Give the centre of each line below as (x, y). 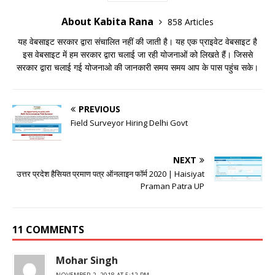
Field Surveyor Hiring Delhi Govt (129, 122)
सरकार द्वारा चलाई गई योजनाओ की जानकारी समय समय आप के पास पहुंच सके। (137, 67)
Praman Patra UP (172, 186)
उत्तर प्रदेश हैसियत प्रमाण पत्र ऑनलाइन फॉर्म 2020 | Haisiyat (110, 173)
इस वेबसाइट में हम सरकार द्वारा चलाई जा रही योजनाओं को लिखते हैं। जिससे (137, 54)
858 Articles (191, 21)
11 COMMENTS (48, 229)
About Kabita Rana (109, 21)
